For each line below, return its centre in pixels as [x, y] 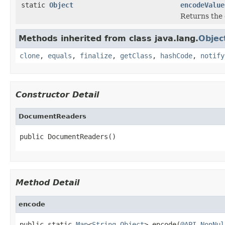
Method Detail [47, 182]
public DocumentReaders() [68, 136]
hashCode [176, 55]
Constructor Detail [57, 94]
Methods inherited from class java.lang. [108, 38]
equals [60, 55]
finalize [96, 55]
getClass [136, 55]
